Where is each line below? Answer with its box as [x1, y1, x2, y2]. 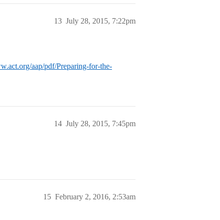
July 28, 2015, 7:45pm [66, 119, 136, 128]
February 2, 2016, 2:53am [55, 192, 136, 201]
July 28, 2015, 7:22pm [66, 17, 136, 25]
